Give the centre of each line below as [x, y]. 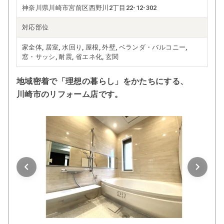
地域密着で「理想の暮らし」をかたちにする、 [102, 81]
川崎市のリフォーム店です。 [70, 94]
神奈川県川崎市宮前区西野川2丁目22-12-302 [89, 8]
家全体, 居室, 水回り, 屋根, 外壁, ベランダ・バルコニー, [105, 47]
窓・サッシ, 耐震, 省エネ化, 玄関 [70, 57]
